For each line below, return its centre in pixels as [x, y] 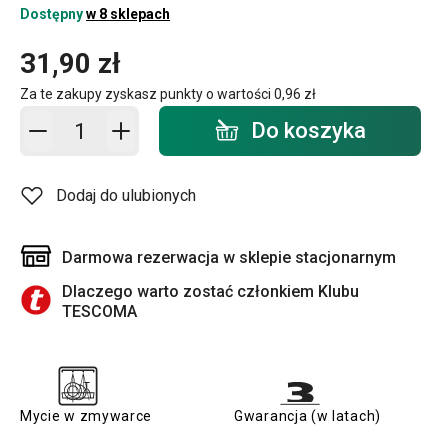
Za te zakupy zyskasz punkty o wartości [147, 94]
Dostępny [53, 14]
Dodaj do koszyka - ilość [137, 118]
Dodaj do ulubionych [126, 195]
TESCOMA [99, 311]
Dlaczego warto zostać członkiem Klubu [210, 291]
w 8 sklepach [128, 14]
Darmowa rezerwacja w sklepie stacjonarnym [229, 257]
